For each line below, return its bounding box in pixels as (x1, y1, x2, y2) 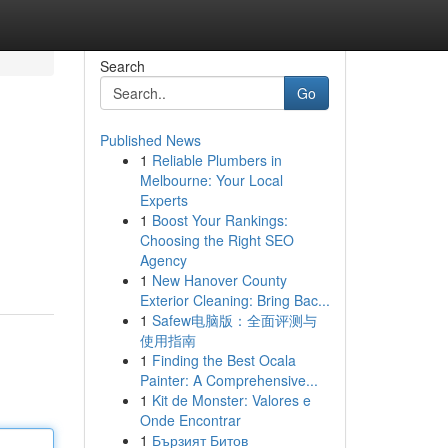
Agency (139, 250, 187, 270)
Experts (139, 190, 188, 210)
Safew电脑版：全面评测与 (151, 310, 317, 330)
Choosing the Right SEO (139, 230, 294, 250)
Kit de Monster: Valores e (151, 390, 311, 410)
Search (99, 56, 145, 76)
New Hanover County (151, 270, 287, 290)
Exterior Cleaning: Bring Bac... (139, 290, 330, 310)
